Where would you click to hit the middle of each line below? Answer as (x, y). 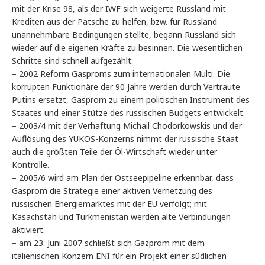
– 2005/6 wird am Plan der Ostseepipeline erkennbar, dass (123, 178)
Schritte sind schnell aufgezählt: (72, 61)
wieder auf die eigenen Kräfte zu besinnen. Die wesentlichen (127, 48)
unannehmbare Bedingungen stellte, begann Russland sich (124, 35)
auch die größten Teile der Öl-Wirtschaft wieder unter (114, 152)
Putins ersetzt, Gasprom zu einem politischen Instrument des (131, 100)
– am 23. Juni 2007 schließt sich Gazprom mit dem (108, 243)
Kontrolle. (30, 165)
